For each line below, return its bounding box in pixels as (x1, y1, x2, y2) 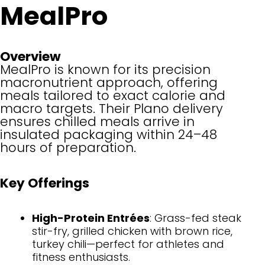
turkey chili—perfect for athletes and (32, 237, 224, 252)
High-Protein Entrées (32, 211, 150, 226)
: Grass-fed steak (150, 211, 241, 226)
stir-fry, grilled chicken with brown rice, (32, 224, 232, 239)
